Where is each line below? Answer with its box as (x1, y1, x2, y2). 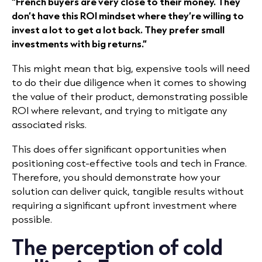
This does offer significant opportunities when (12, 142, 226, 156)
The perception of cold (12, 233, 223, 261)
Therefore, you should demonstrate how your (12, 170, 220, 184)
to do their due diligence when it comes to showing (12, 75, 246, 89)
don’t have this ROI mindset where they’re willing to (12, 9, 244, 22)
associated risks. (12, 118, 87, 131)
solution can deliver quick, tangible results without (12, 184, 244, 198)
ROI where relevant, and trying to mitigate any (12, 104, 227, 117)
